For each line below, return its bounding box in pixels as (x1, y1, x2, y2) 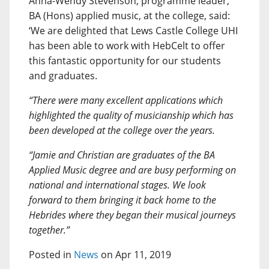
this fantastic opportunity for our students (29, 54, 221, 67)
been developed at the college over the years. (29, 124, 215, 137)
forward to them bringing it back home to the (29, 193, 216, 207)
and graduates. (29, 69, 97, 82)
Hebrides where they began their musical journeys (29, 208, 236, 222)
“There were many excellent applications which (29, 94, 223, 107)
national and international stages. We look (29, 178, 206, 192)
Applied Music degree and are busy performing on (29, 163, 236, 177)
